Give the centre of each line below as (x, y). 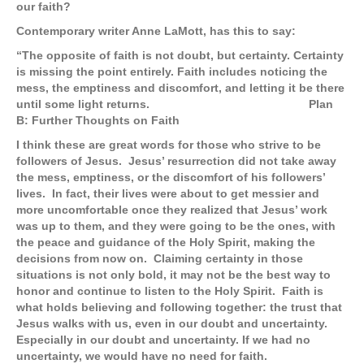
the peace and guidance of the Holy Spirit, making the (166, 243)
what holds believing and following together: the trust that (179, 308)
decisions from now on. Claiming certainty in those (160, 259)
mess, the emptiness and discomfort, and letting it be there (180, 88)
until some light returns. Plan (175, 104)
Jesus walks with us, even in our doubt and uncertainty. (173, 324)
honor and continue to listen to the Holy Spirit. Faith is (170, 291)
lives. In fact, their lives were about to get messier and (168, 194)
